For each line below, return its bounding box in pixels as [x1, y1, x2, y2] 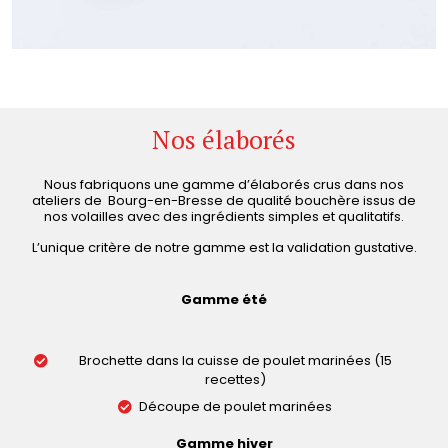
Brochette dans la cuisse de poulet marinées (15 [78, 351, 392, 371]
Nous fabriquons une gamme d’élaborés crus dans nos [44, 175, 404, 195]
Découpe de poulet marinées [138, 397, 332, 417]
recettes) [204, 370, 266, 390]
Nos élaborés [152, 123, 296, 157]
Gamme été [181, 289, 267, 309]
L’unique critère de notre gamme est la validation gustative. [31, 237, 417, 257]
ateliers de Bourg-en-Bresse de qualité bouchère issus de [32, 191, 416, 211]
